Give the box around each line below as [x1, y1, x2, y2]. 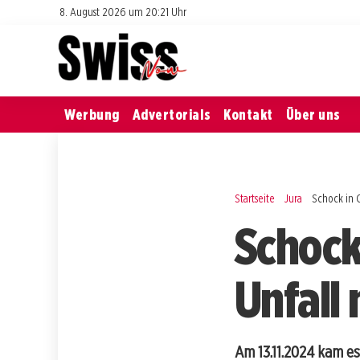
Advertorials [132, 105, 211, 123]
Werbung [64, 105, 120, 123]
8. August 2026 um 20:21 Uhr [60, 5, 186, 18]
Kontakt [223, 105, 273, 123]
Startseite [235, 190, 275, 205]
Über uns [285, 105, 341, 123]
